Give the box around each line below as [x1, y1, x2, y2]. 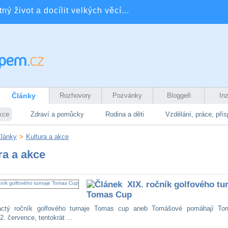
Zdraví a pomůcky [31, 110, 84, 118]
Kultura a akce [26, 133, 69, 140]
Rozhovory [60, 92, 91, 99]
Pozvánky [112, 92, 142, 99]
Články [11, 92, 36, 100]
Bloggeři [166, 92, 191, 99]
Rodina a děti [105, 110, 144, 118]
